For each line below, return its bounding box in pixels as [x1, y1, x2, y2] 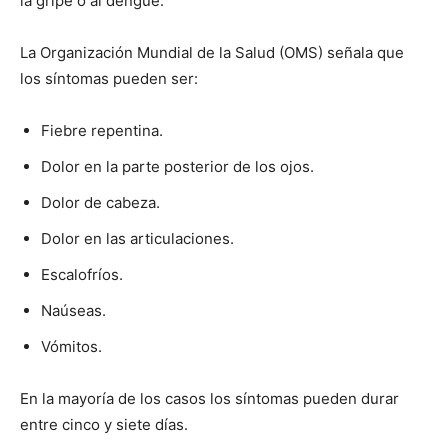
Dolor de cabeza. [41, 193, 160, 213]
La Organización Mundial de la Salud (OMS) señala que [20, 43, 404, 63]
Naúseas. [41, 301, 106, 321]
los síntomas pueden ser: [20, 69, 198, 89]
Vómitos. [41, 337, 102, 357]
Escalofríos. [41, 265, 123, 285]
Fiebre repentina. [41, 121, 163, 141]
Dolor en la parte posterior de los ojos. [41, 157, 314, 177]
